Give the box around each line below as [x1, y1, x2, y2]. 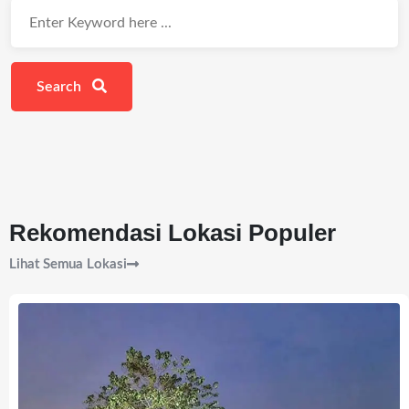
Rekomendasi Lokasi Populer [9, 219, 336, 246]
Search [37, 79, 85, 94]
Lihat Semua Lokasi [9, 257, 127, 271]
